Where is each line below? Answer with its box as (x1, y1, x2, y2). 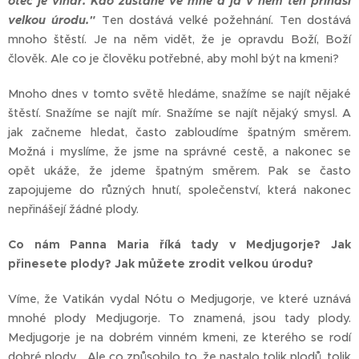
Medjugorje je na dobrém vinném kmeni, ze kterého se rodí (8, 330, 351, 345)
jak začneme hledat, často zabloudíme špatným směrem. (8, 125, 351, 140)
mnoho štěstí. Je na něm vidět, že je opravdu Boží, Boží (8, 32, 351, 47)
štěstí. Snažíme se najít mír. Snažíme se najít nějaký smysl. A (8, 106, 351, 121)
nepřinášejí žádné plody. (8, 202, 139, 217)
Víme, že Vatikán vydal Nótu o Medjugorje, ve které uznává (8, 292, 351, 307)
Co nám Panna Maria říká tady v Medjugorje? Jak (8, 237, 351, 252)
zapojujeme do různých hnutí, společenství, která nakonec (8, 183, 351, 198)
